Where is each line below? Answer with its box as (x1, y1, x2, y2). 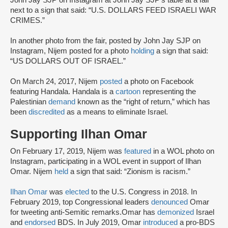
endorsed (24, 218, 55, 227)
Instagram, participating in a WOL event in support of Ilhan (10, 157, 201, 166)
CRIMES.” (10, 16, 47, 25)
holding (131, 47, 156, 55)
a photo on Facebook (124, 77, 194, 86)
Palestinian (10, 98, 48, 106)
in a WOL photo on (151, 147, 214, 156)
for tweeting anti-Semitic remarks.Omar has (10, 208, 157, 217)
